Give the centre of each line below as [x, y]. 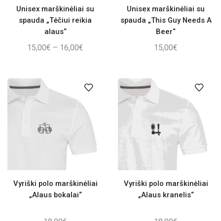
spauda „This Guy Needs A [166, 20]
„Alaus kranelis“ [166, 195]
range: [93, 59]
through [96, 82]
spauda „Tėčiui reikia [55, 20]
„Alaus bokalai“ [55, 195]
